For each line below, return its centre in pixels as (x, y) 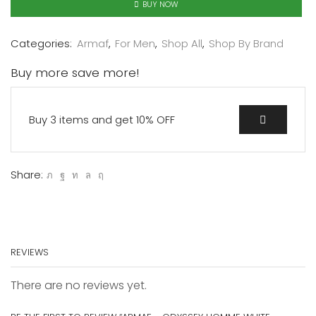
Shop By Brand (246, 44)
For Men (135, 44)
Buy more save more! (75, 73)
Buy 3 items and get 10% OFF (102, 119)
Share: (27, 175)
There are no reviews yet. (79, 286)
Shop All (182, 44)
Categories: (43, 44)
